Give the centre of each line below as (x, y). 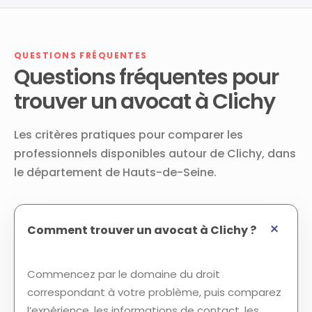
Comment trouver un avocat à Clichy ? (142, 230)
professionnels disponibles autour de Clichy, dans (155, 154)
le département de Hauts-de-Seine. (115, 172)
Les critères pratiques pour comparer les (128, 135)
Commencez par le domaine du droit (124, 274)
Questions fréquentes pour (146, 77)
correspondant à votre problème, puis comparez (154, 292)
